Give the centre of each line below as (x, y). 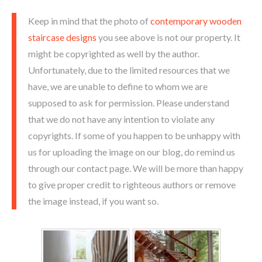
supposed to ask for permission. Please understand (129, 102)
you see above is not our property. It (168, 37)
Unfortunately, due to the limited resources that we (129, 70)
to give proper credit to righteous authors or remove (132, 184)
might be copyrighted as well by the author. (114, 53)
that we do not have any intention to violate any (121, 119)
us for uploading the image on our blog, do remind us (132, 151)
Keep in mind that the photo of (89, 20)
